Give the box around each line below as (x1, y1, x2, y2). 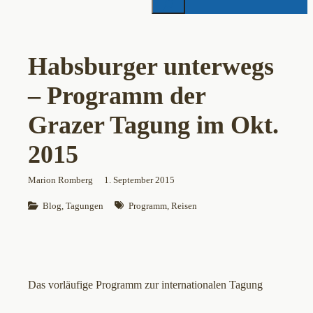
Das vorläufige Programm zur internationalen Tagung (28, 279, 265, 291)
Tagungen (66, 201, 104, 212)
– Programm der (28, 82, 205, 110)
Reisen (170, 201, 197, 212)
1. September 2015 (104, 175, 175, 186)
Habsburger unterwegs (28, 52, 274, 81)
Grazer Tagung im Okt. (28, 111, 279, 140)
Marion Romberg (28, 175, 93, 186)
